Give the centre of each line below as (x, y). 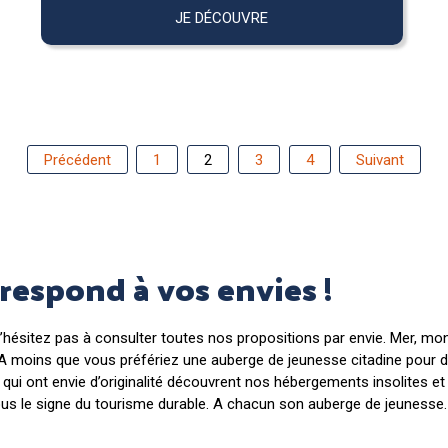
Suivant (380, 159)
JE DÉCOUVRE (222, 17)
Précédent (77, 159)
